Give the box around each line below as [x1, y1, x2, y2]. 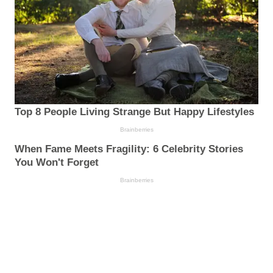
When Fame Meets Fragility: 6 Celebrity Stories [15, 143, 243, 155]
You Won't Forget [15, 157, 99, 169]
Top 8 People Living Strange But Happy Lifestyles [15, 106, 254, 118]
